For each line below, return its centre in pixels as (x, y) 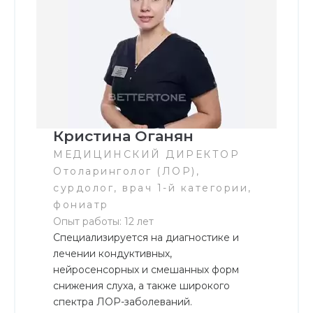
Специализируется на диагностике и (146, 238)
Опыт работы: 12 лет (103, 222)
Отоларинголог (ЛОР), (126, 172)
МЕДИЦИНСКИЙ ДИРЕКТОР (146, 155)
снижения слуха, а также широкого (141, 286)
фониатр (81, 205)
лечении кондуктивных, (112, 254)
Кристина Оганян (123, 136)
